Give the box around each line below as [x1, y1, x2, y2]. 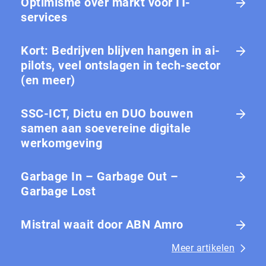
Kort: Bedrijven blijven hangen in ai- [21, 43, 220, 58]
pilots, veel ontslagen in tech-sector [21, 58, 221, 72]
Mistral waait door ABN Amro [21, 217, 183, 232]
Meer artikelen [172, 242, 235, 254]
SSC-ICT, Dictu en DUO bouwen [21, 106, 193, 121]
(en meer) [21, 72, 75, 87]
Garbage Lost [21, 183, 96, 198]
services [21, 9, 67, 24]
